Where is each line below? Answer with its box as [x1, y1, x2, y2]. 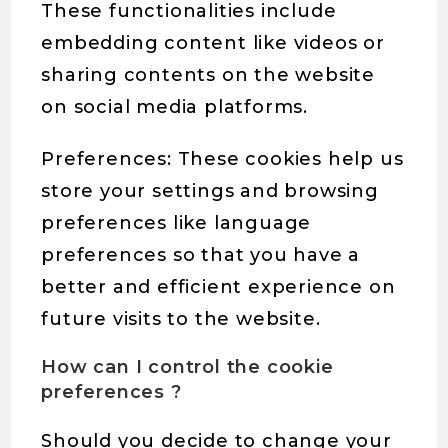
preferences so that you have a [41, 244, 361, 266]
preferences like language [41, 212, 312, 234]
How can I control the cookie [41, 356, 334, 378]
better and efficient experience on [41, 276, 396, 298]
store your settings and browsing [41, 180, 379, 202]
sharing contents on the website [41, 64, 376, 86]
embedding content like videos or [41, 32, 385, 54]
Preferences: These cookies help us [41, 148, 404, 170]
